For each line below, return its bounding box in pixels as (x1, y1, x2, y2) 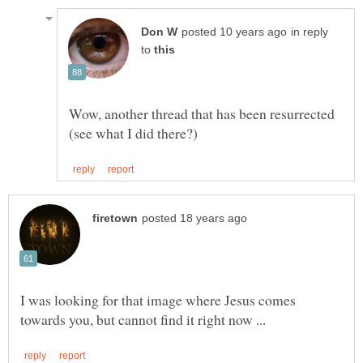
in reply (291, 26, 328, 39)
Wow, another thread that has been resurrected (69, 104, 335, 124)
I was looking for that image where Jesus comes (20, 290, 296, 310)
